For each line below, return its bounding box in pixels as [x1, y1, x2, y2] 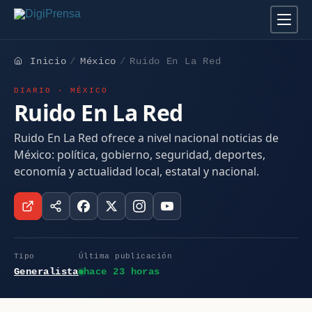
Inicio [30, 56, 67, 67]
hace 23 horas [83, 266, 160, 278]
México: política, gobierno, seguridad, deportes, [14, 146, 265, 162]
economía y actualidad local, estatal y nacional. [14, 163, 259, 179]
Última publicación [78, 251, 173, 260]
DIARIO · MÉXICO [14, 86, 109, 95]
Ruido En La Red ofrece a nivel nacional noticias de [14, 130, 279, 146]
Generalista [14, 266, 79, 278]
